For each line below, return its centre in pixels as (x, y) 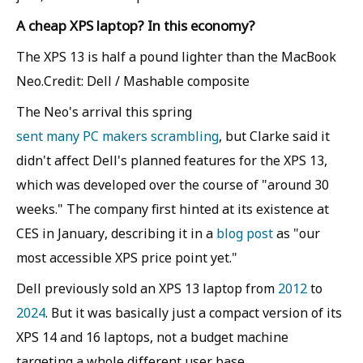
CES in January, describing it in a (116, 233)
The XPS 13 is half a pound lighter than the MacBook (176, 57)
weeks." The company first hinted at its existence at (173, 209)
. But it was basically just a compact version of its (194, 313)
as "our (297, 233)
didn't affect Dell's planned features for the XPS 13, (172, 160)
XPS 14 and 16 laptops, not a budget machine (152, 337)
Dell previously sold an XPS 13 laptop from (147, 288)
